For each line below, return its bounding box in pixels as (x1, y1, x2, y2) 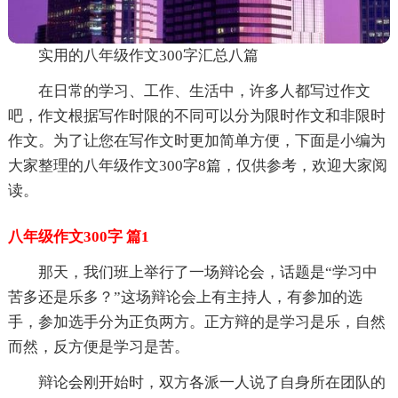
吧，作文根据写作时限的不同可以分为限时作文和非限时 (7, 107, 386, 124)
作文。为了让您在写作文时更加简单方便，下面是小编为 (7, 131, 386, 149)
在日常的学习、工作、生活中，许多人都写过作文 (37, 82, 370, 99)
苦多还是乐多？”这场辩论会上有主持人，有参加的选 (7, 288, 362, 306)
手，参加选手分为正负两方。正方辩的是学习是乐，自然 (7, 313, 386, 330)
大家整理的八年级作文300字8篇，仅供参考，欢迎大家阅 (7, 156, 387, 174)
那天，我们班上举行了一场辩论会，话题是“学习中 (37, 263, 378, 281)
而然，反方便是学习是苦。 (7, 338, 189, 355)
